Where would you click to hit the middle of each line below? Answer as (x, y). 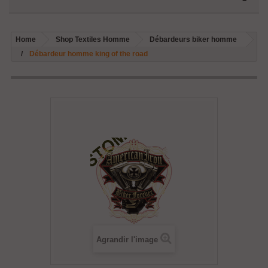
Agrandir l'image (127, 240)
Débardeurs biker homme (193, 39)
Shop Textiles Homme (93, 39)
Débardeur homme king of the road (89, 54)
